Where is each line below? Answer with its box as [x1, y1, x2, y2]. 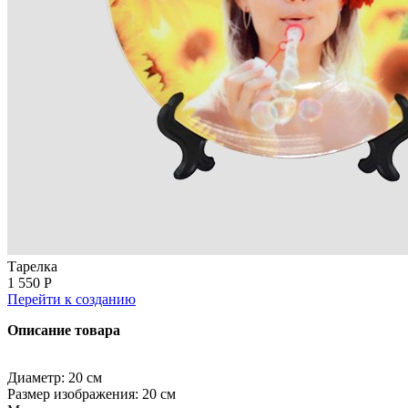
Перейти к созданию [7, 291, 136, 307]
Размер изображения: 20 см [7, 385, 176, 402]
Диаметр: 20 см [7, 369, 102, 385]
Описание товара [7, 321, 120, 338]
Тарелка [7, 258, 57, 274]
